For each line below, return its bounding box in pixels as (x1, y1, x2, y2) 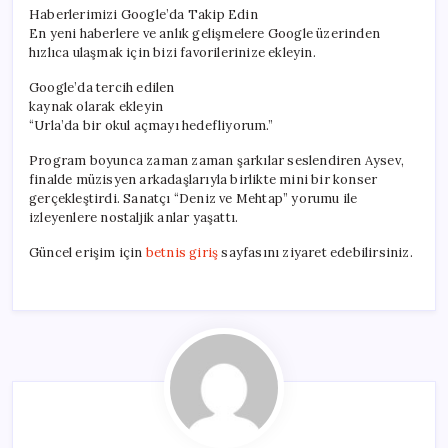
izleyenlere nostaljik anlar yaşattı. (29, 209, 239, 227)
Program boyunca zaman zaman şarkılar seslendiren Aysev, (29, 152, 404, 170)
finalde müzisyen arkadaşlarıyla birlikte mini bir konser (29, 171, 378, 189)
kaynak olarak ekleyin (29, 98, 164, 116)
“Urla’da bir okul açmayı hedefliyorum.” (29, 117, 273, 135)
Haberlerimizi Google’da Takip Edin (29, 6, 258, 24)
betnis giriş (145, 244, 219, 262)
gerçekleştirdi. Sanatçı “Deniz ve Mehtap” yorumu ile (29, 190, 358, 208)
